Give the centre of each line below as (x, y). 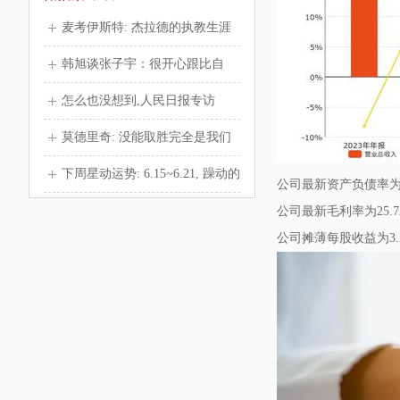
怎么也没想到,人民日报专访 (138, 100)
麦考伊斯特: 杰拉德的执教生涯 (146, 27)
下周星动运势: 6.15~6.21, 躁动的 (151, 174)
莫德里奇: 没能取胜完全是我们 (146, 137)
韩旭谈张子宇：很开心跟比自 (143, 64)
